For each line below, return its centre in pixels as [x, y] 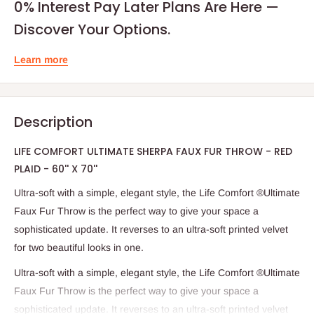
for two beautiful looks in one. [79, 248]
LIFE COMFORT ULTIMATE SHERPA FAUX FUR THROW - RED [153, 151]
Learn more [41, 59]
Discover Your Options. [92, 29]
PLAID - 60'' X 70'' [56, 169]
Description [53, 122]
